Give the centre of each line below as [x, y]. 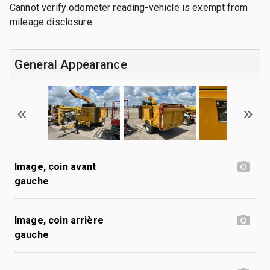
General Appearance [71, 64]
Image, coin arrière [59, 220]
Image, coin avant [55, 166]
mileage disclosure [51, 22]
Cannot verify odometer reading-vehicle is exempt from [129, 7]
